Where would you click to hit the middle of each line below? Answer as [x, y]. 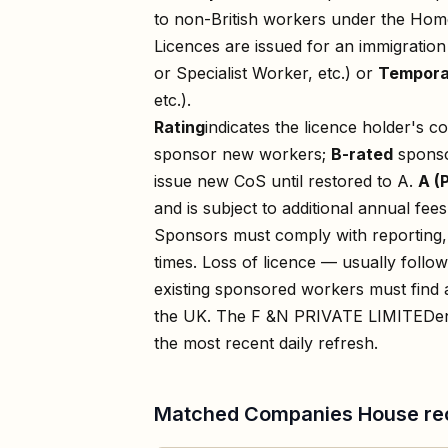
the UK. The [202, 315]
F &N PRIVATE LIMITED [343, 315]
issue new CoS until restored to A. [283, 180]
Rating [179, 126]
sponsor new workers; [242, 153]
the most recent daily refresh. [266, 342]
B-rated [362, 153]
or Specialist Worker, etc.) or [266, 72]
